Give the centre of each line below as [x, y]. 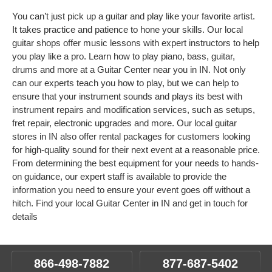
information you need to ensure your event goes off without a [131, 190]
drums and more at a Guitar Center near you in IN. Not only [129, 70]
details [25, 216]
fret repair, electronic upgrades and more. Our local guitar [124, 123]
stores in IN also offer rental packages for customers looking [131, 136]
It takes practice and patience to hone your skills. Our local [127, 29]
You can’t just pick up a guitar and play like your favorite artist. [134, 16]
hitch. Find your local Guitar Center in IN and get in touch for [130, 203]
